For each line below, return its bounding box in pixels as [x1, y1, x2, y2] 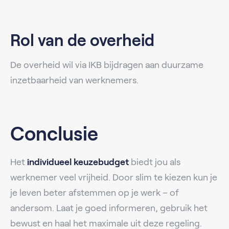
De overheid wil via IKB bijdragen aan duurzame [10, 59, 203, 70]
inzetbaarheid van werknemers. [10, 75, 139, 85]
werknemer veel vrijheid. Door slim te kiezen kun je [10, 172, 217, 182]
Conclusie [10, 123, 98, 145]
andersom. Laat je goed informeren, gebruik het [10, 202, 208, 213]
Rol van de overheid [10, 31, 154, 50]
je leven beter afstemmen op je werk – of [10, 187, 179, 198]
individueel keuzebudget [27, 156, 129, 167]
